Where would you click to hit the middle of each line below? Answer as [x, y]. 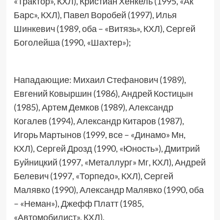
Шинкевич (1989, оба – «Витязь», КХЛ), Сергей [104, 28]
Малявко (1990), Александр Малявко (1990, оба [109, 190]
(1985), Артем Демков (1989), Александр [93, 107]
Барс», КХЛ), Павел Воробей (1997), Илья [95, 15]
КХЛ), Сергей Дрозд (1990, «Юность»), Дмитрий [107, 148]
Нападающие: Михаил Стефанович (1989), [100, 80]
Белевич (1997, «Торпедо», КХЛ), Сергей [93, 176]
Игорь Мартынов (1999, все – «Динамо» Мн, [99, 135]
